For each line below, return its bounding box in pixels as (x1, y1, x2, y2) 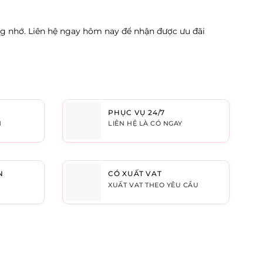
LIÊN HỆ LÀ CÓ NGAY (108, 120, 183, 128)
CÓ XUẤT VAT (108, 169, 162, 178)
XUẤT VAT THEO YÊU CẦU (108, 181, 199, 189)
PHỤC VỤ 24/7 (108, 107, 165, 117)
